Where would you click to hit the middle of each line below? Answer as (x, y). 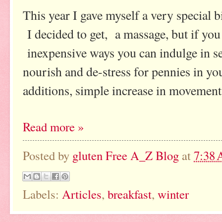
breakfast (130, 194)
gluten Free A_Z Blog (126, 155)
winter (173, 194)
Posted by (48, 155)
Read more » (53, 126)
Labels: (42, 194)
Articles (82, 194)
